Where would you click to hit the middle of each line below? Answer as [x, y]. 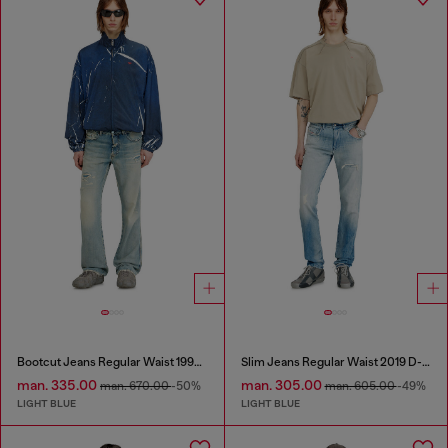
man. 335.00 [58, 385]
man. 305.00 [282, 385]
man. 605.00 [360, 386]
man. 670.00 [135, 386]
